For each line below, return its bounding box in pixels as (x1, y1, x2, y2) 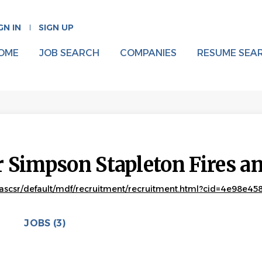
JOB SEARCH (39, 47, 99, 58)
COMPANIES (119, 47, 177, 58)
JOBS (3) (24, 217, 65, 229)
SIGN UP (38, 22, 74, 33)
